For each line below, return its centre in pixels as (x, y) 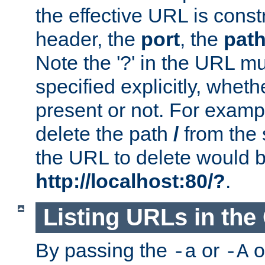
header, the (88, 39)
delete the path (104, 134)
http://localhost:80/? (130, 181)
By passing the (104, 250)
